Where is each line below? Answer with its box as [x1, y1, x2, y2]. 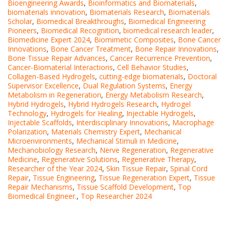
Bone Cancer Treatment [51, 44, 131, 54]
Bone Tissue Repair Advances [8, 53, 106, 63]
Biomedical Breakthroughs [36, 16, 124, 27]
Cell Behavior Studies [117, 62, 187, 73]
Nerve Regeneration [100, 145, 166, 155]
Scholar [8, 16, 32, 27]
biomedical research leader [123, 26, 212, 36]
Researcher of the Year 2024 [8, 164, 102, 174]
